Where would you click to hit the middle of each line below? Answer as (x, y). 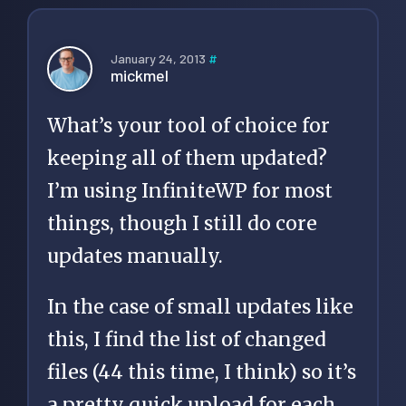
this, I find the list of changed (187, 339)
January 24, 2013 (159, 59)
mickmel (140, 76)
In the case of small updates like (200, 306)
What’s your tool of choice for (188, 125)
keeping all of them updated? (187, 158)
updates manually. (135, 256)
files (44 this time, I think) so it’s (202, 372)
